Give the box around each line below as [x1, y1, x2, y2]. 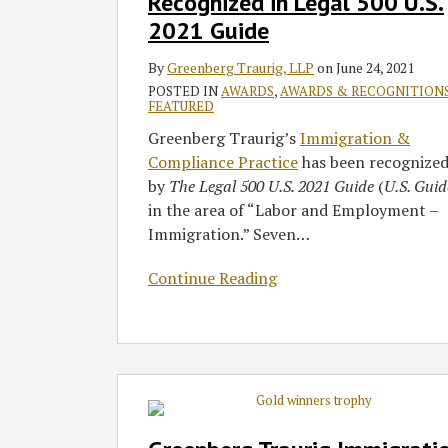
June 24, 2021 [336, 58, 414, 78]
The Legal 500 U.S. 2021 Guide [169, 175, 378, 198]
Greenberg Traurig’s [148, 127, 300, 150]
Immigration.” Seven [148, 223, 296, 246]
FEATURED [148, 97, 214, 116]
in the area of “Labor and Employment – [148, 199, 438, 222]
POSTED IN [148, 82, 221, 101]
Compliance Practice [148, 151, 298, 174]
